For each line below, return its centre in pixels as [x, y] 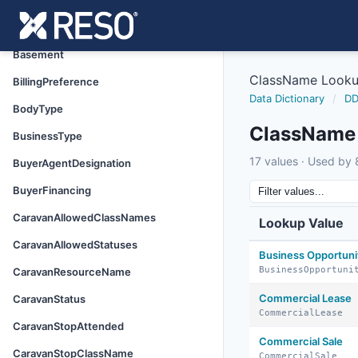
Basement [38, 54]
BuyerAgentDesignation [72, 163]
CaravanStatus [49, 299]
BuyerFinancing [52, 190]
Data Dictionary [287, 98]
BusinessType [48, 136]
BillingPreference [56, 82]
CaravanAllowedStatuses [75, 245]
